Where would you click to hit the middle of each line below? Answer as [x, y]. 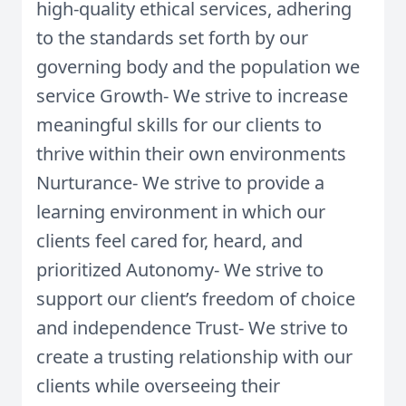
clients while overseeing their [158, 386]
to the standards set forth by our [172, 38]
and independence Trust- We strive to [192, 328]
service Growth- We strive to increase [192, 96]
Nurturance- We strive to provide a [180, 183]
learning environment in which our [181, 212]
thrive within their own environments [191, 154]
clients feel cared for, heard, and [169, 241]
